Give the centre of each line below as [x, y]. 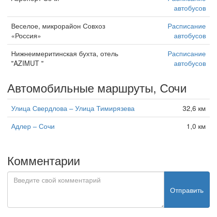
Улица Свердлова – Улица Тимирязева [73, 108]
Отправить [187, 190]
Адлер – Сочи [33, 126]
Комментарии [44, 160]
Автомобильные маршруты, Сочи [97, 88]
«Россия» [26, 36]
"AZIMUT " [27, 63]
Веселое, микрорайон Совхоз [58, 26]
